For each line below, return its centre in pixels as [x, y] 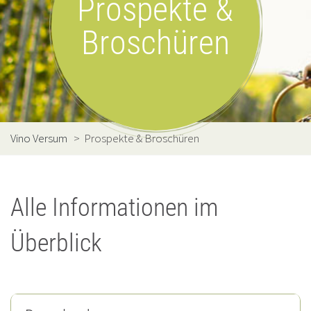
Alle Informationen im [114, 208]
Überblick [56, 243]
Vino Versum [39, 138]
